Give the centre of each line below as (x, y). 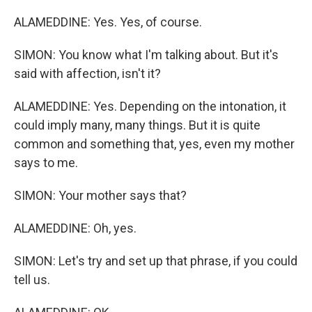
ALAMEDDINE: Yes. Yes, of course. (108, 22)
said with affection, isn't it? (87, 73)
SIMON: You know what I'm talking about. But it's (146, 55)
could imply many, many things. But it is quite (137, 125)
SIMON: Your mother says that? (100, 195)
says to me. (46, 163)
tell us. (32, 280)
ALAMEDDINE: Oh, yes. (75, 228)
